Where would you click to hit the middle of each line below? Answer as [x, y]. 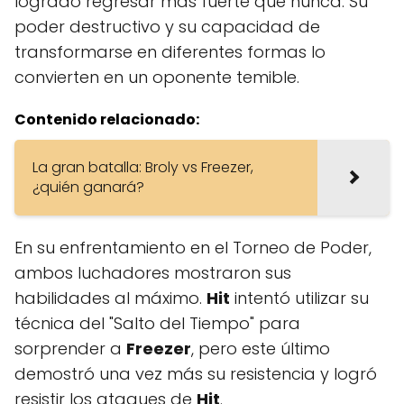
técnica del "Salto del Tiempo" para [157, 323]
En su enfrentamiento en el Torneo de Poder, [193, 247]
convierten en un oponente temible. [157, 77]
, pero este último [261, 348]
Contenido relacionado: [107, 119]
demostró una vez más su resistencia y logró [196, 373]
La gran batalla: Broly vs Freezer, [143, 167]
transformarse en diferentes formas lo [170, 51]
